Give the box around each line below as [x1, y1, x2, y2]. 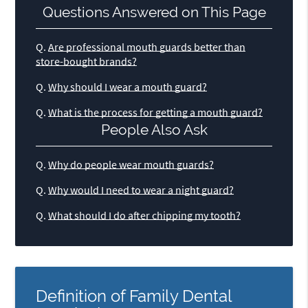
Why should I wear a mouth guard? [48, 80, 208, 94]
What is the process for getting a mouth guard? [48, 105, 263, 120]
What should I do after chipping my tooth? [48, 208, 241, 223]
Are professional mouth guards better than [48, 40, 246, 54]
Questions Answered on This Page [42, 3, 266, 21]
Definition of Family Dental [36, 285, 232, 306]
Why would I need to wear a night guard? [48, 183, 234, 197]
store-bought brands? [36, 54, 137, 69]
